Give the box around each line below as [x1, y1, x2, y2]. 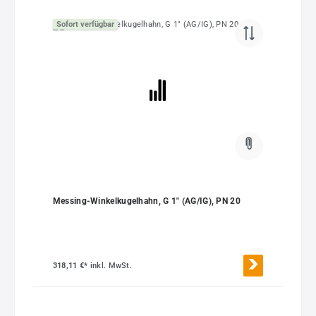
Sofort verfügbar [56, 19, 114, 29]
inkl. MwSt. [90, 260, 133, 270]
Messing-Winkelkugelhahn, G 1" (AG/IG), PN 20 [52, 195, 241, 206]
